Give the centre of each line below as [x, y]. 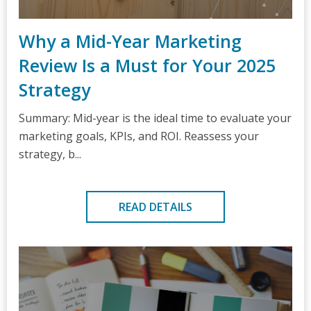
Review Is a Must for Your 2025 [147, 65]
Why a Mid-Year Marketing [130, 41]
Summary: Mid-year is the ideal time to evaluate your [155, 118]
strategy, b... [50, 154]
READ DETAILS [155, 207]
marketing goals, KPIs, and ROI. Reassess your [139, 136]
